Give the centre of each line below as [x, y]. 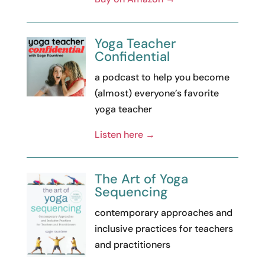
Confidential [132, 56]
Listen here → [125, 134]
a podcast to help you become [162, 77]
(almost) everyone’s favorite [156, 93]
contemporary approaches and [163, 212]
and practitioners [132, 244]
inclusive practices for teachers [164, 228]
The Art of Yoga [141, 179]
